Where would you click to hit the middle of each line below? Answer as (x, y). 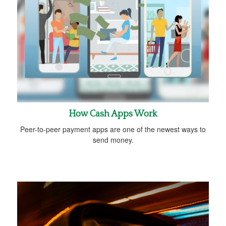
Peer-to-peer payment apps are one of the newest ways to (113, 129)
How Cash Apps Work (113, 114)
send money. (113, 139)
